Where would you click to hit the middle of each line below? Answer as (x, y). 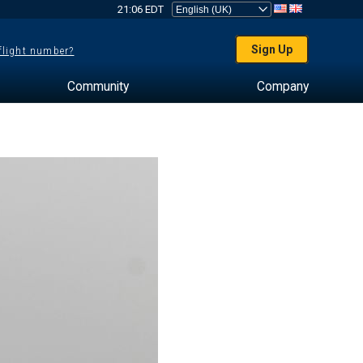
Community (98, 86)
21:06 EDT (140, 9)
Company (282, 86)
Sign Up (272, 49)
